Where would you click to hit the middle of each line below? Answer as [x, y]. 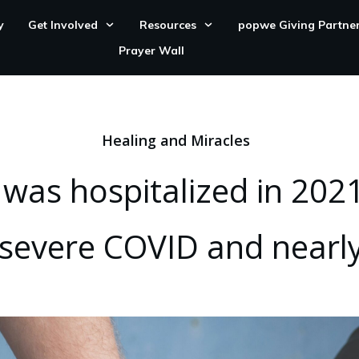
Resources [167, 25]
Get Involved [63, 25]
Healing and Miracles [175, 140]
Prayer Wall [151, 50]
